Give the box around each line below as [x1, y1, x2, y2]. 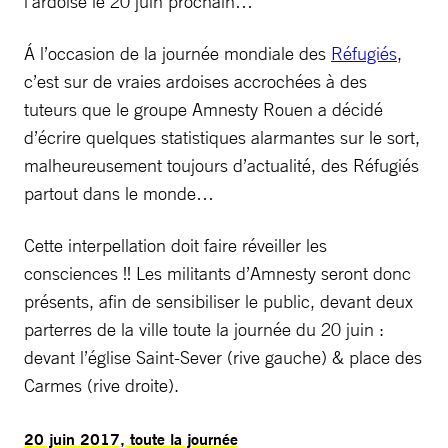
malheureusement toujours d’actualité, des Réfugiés [24, 154, 419, 176]
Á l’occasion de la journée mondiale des [24, 42, 331, 64]
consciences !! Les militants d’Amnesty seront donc [24, 262, 411, 284]
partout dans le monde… [24, 182, 214, 204]
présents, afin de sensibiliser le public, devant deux [24, 290, 413, 312]
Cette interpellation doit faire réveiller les [24, 234, 327, 256]
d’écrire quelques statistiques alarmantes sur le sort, [24, 126, 420, 148]
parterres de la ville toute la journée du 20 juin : [24, 318, 384, 340]
